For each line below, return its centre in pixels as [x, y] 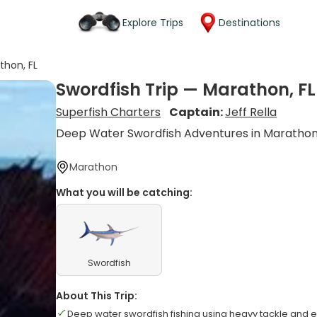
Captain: [197, 112]
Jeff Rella [251, 112]
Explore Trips [153, 22]
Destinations [249, 22]
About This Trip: [97, 296]
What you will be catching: [125, 192]
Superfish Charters [109, 112]
